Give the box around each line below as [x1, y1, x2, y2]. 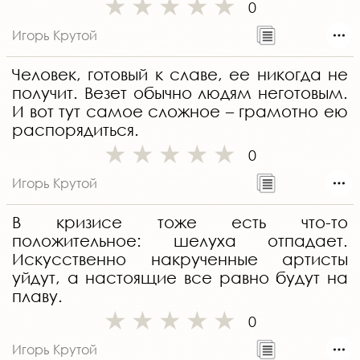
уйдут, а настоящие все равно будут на [12, 268, 348, 288]
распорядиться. [12, 121, 139, 140]
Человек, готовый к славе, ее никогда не [12, 65, 348, 84]
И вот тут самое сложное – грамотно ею [12, 102, 348, 121]
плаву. [12, 287, 63, 306]
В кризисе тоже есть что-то [12, 213, 348, 232]
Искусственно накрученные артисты [12, 250, 348, 269]
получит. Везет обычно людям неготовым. [12, 84, 348, 103]
